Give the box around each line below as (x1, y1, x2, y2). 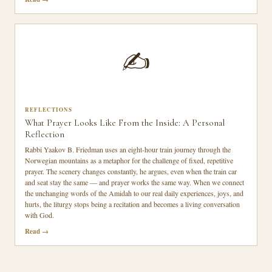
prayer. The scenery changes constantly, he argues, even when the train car (25, 166, 237, 176)
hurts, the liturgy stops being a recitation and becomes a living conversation (25, 199, 240, 209)
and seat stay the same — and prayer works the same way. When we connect (25, 177, 244, 187)
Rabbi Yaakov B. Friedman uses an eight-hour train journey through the (25, 144, 231, 154)
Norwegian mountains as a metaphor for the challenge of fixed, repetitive (25, 155, 233, 165)
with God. (25, 210, 54, 220)
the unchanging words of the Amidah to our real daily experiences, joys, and (25, 188, 243, 198)
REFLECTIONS (25, 106, 72, 114)
